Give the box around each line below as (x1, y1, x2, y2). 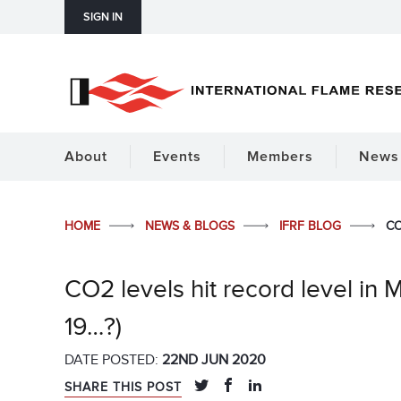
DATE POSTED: (64, 351, 162, 370)
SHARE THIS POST (64, 380, 182, 396)
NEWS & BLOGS (145, 218, 238, 234)
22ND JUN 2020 (162, 351, 266, 370)
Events (153, 149, 201, 164)
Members (247, 149, 313, 164)
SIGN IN (83, 12, 123, 23)
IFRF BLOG (279, 218, 345, 234)
